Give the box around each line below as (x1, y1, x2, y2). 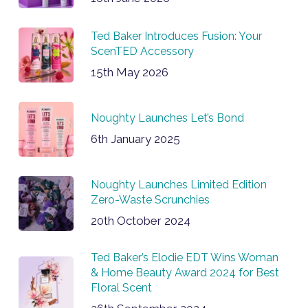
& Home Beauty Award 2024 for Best (90, 266, 279, 280)
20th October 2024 (90, 214, 190, 228)
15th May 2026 (90, 65, 168, 80)
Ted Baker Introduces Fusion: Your (90, 30, 262, 43)
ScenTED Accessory (90, 45, 194, 58)
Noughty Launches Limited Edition (90, 178, 267, 192)
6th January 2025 (90, 132, 180, 146)
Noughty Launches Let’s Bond (90, 111, 244, 125)
